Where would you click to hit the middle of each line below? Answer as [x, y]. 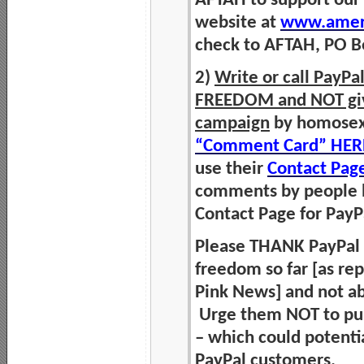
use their [231, 169]
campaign [232, 123]
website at [238, 23]
